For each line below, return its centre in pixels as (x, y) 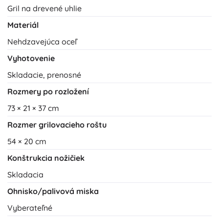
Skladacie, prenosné (44, 75)
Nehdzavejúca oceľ (42, 42)
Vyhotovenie (31, 58)
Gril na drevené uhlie (44, 9)
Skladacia (25, 175)
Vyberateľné (30, 208)
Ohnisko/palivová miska (53, 191)
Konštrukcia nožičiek (46, 158)
